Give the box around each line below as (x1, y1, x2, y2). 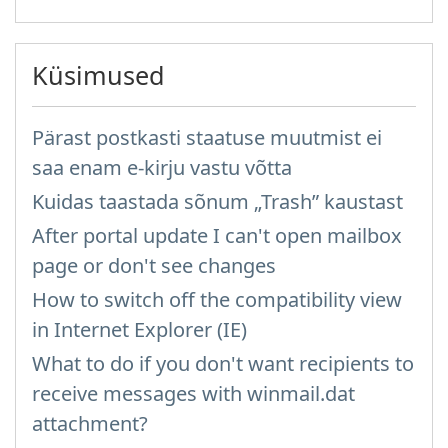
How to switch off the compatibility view (32, 286, 402, 313)
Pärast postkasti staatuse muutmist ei (32, 124, 382, 151)
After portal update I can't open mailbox (32, 222, 402, 249)
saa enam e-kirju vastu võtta (32, 154, 292, 181)
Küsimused (32, 58, 165, 92)
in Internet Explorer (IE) (32, 316, 247, 343)
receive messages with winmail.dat (32, 380, 355, 407)
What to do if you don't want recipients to (32, 350, 414, 377)
